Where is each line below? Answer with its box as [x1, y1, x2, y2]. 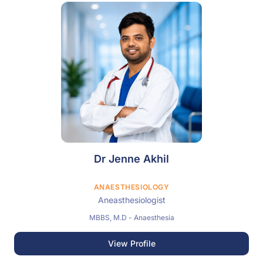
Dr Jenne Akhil [94, 153, 169, 165]
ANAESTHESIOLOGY [93, 183, 170, 191]
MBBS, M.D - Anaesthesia [133, 213, 174, 222]
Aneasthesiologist [97, 195, 166, 205]
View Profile [107, 238, 156, 248]
